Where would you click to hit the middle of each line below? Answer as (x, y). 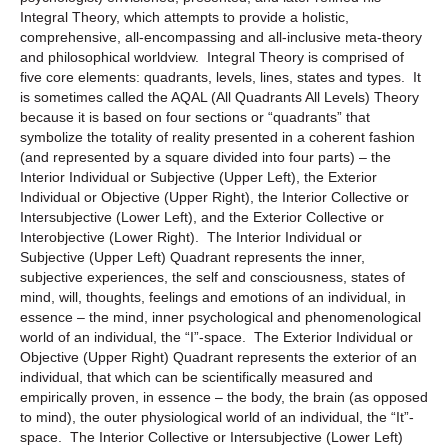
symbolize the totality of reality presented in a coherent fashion (217, 136)
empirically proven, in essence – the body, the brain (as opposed (224, 396)
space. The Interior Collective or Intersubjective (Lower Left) (211, 436)
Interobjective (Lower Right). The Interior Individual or (191, 236)
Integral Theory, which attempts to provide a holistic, (184, 16)
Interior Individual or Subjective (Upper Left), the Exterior (198, 176)
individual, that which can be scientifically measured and (196, 376)
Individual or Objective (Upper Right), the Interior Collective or (214, 196)
